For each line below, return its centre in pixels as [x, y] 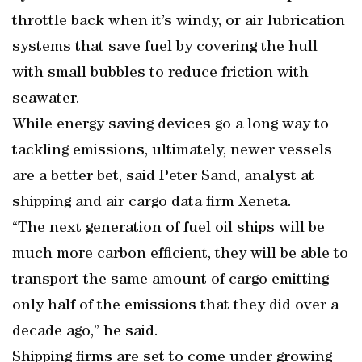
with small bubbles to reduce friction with [160, 74]
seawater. [46, 99]
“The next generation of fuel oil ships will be [168, 229]
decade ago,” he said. [85, 332]
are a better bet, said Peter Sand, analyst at [163, 177]
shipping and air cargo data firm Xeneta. [152, 203]
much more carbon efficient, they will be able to [180, 255]
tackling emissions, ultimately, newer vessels [172, 151]
